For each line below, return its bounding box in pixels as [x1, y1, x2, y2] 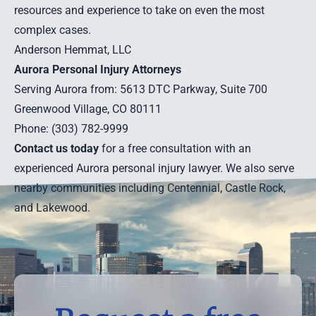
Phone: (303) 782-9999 [14, 122, 128, 135]
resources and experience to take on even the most [14, 4, 265, 17]
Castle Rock [225, 181, 284, 195]
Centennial [167, 181, 220, 195]
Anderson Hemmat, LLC [14, 43, 131, 56]
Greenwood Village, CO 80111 [14, 102, 162, 116]
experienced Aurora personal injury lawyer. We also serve [14, 162, 294, 175]
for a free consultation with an [99, 142, 251, 155]
